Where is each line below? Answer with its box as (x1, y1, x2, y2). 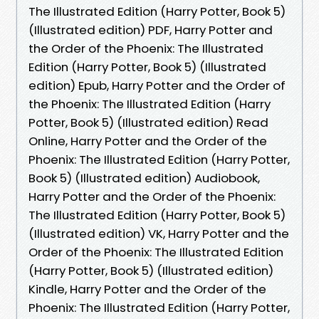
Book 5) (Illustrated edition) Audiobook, (28, 169, 260, 187)
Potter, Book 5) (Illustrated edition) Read (28, 113, 268, 131)
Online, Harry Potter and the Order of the (28, 132, 267, 150)
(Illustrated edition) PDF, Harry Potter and (28, 21, 273, 38)
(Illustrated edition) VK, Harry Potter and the (28, 224, 289, 242)
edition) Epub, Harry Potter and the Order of (28, 76, 286, 94)
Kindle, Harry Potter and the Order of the (28, 280, 266, 298)
